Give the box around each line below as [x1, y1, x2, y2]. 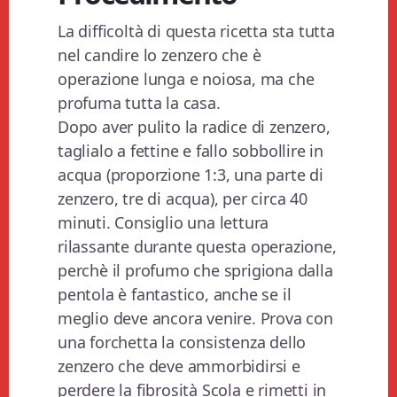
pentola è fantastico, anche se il [58, 284, 292, 306]
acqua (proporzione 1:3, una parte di [58, 164, 323, 186]
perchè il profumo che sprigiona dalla [58, 260, 333, 282]
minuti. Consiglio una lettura [58, 212, 269, 234]
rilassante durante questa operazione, [58, 236, 337, 258]
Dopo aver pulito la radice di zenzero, [58, 116, 331, 138]
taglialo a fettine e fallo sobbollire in [58, 140, 324, 162]
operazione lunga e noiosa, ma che [58, 68, 315, 90]
